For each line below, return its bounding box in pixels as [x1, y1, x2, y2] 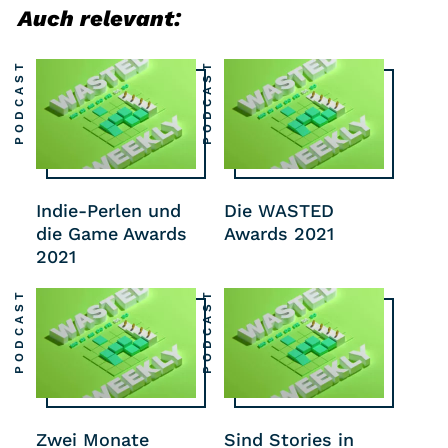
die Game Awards [36, 222, 187, 244]
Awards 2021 [224, 222, 334, 244]
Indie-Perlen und [36, 199, 181, 221]
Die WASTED [224, 199, 334, 221]
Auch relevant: [18, 5, 181, 31]
